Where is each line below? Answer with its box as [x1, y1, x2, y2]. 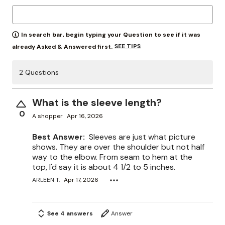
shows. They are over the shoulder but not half [32, 142, 204, 152]
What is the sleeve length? [32, 96, 162, 109]
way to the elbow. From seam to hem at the [32, 152, 192, 162]
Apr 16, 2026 [67, 112, 103, 121]
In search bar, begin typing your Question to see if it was [21, 31, 200, 39]
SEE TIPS [115, 42, 141, 51]
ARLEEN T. [32, 176, 60, 184]
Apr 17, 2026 [64, 176, 98, 184]
